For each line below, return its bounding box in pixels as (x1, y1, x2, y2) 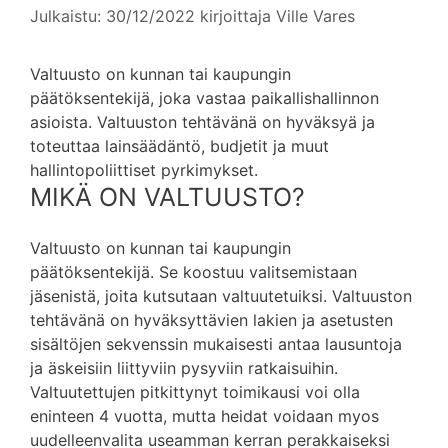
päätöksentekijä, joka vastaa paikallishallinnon (30, 88, 379, 109)
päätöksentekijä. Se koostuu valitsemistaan (30, 262, 357, 283)
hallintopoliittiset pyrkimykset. (30, 160, 258, 181)
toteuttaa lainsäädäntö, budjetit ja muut (30, 136, 329, 157)
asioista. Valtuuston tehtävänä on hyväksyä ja (30, 112, 375, 133)
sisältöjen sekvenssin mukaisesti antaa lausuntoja (30, 334, 402, 355)
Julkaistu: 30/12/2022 (30, 6, 195, 27)
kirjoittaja (200, 6, 276, 27)
